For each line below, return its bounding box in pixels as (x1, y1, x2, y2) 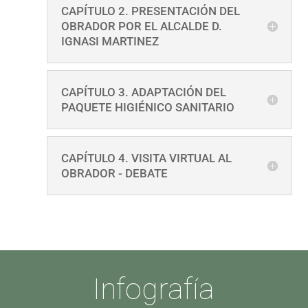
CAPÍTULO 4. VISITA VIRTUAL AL (60, 151, 232, 166)
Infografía (93, 272, 215, 307)
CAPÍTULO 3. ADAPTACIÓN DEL (60, 85, 226, 100)
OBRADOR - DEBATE (60, 166, 168, 181)
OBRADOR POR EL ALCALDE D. (60, 19, 222, 34)
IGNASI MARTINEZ (60, 34, 159, 49)
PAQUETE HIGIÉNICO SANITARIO (60, 100, 234, 115)
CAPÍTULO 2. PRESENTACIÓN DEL (60, 4, 240, 19)
